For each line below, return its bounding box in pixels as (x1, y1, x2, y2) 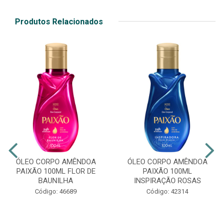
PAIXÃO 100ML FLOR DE (16, 166, 96, 176)
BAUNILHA (38, 176, 73, 185)
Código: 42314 (146, 187, 188, 195)
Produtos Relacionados (15, 16, 103, 26)
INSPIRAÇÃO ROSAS (133, 176, 201, 185)
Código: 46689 (35, 187, 77, 195)
